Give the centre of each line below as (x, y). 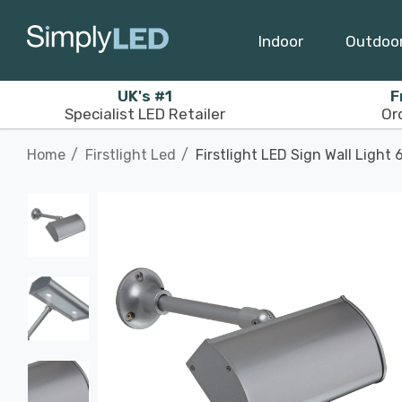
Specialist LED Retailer (145, 114)
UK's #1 (145, 96)
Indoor (281, 41)
